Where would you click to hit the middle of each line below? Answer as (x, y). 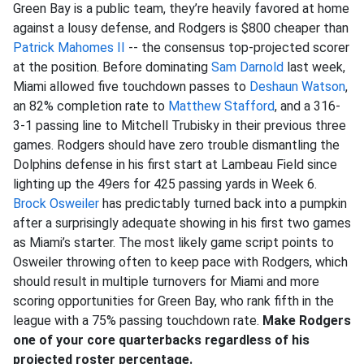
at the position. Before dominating (112, 67)
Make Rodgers (307, 321)
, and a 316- (308, 106)
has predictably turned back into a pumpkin (223, 204)
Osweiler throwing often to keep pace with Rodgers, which (180, 262)
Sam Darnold (247, 67)
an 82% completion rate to (91, 106)
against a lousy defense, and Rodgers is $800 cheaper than (181, 28)
